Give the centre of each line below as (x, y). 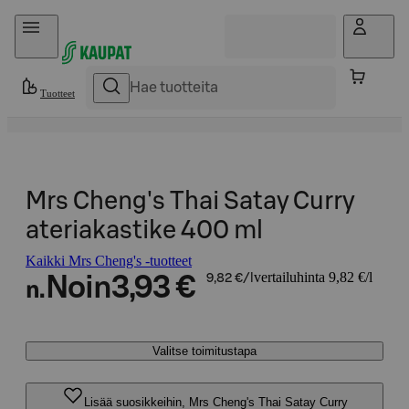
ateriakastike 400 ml (144, 231)
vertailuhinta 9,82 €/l (313, 277)
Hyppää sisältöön (64, 22)
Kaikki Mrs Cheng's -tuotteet (109, 261)
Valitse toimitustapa (204, 351)
